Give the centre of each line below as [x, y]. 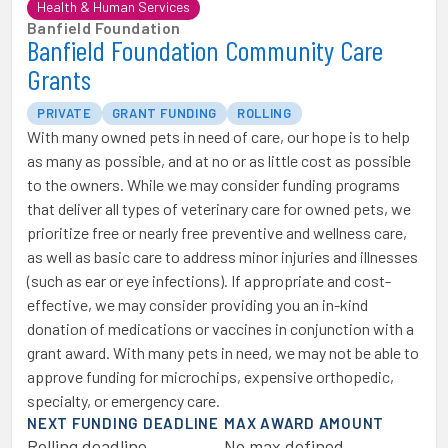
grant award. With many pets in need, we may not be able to [223, 352]
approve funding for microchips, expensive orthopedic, [210, 376]
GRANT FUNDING [164, 113]
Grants [59, 79]
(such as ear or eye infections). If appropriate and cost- [209, 280]
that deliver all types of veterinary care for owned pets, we [219, 208]
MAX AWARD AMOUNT [304, 423]
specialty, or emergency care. [123, 400]
